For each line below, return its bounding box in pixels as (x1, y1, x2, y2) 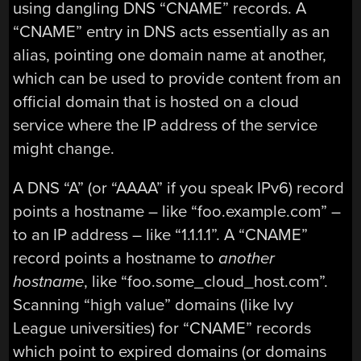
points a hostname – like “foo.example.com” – (13, 201, 342, 222)
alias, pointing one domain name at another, (13, 44, 327, 65)
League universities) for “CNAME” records (13, 318, 312, 339)
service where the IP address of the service (13, 114, 318, 135)
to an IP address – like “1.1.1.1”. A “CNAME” (13, 225, 309, 246)
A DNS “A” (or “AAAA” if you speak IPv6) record (13, 178, 345, 199)
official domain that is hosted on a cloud (13, 91, 300, 112)
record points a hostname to (13, 248, 219, 269)
